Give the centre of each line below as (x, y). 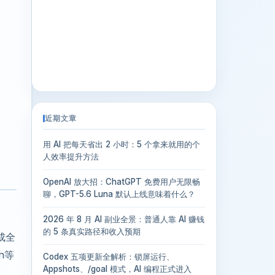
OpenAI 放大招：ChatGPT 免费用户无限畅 (122, 181)
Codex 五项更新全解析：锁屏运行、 (109, 256)
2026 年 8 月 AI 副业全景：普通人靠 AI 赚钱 (124, 219)
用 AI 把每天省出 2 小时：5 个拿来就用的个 (122, 144)
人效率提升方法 (71, 157)
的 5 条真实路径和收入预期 (92, 231)
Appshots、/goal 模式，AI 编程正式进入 (117, 269)
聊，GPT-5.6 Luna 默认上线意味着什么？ (119, 194)
